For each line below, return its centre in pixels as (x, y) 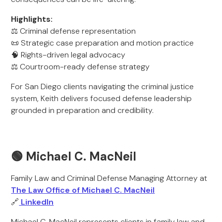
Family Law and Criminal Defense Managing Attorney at (109, 178)
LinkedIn (36, 202)
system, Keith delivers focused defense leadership (102, 98)
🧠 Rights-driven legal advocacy (68, 55)
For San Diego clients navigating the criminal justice (103, 86)
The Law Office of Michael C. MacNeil (83, 190)
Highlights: (32, 19)
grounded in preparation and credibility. (83, 110)
